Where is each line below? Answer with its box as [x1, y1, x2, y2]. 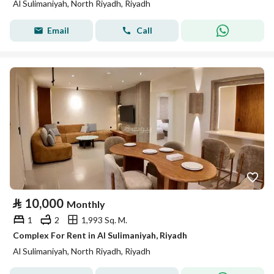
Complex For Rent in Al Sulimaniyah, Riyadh [13, 230, 187, 240]
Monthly [67, 198, 105, 210]
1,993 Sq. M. [81, 214, 127, 225]
